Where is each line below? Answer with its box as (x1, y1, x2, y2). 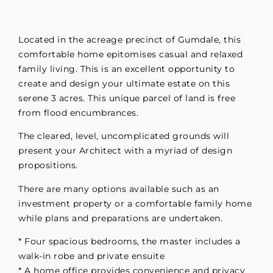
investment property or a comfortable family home (18, 197, 252, 209)
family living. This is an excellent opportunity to (18, 63, 235, 75)
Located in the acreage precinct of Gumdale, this (18, 34, 241, 46)
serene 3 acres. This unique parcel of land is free (18, 93, 235, 104)
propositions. (18, 160, 78, 171)
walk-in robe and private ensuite (18, 250, 165, 262)
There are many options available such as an (18, 183, 219, 194)
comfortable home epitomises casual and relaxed (18, 49, 243, 60)
